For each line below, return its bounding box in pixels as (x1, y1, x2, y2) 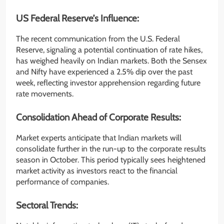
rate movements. (16, 89, 73, 99)
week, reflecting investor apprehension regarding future (16, 78, 200, 88)
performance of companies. (16, 176, 109, 186)
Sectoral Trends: (16, 199, 78, 211)
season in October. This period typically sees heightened (16, 154, 205, 164)
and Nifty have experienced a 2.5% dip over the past (16, 67, 192, 77)
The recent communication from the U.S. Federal (16, 34, 180, 44)
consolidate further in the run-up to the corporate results (16, 143, 206, 153)
